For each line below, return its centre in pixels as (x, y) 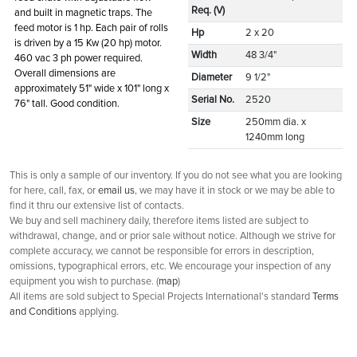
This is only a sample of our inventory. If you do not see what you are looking (176, 175)
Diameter (212, 77)
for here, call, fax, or (54, 190)
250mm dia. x (276, 122)
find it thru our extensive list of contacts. (97, 206)
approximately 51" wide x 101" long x (92, 88)
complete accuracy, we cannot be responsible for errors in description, (162, 251)
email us (116, 190)
